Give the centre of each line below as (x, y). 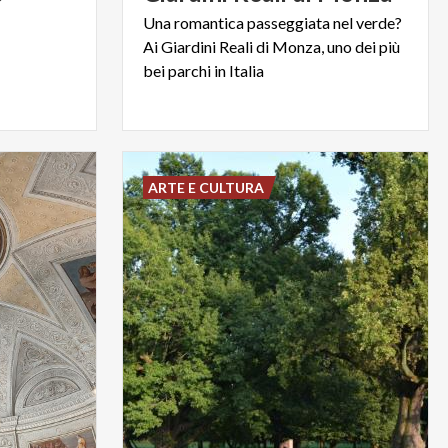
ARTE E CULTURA (205, 187)
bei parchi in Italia (203, 70)
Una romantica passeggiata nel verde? (272, 22)
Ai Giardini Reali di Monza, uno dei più (271, 46)
